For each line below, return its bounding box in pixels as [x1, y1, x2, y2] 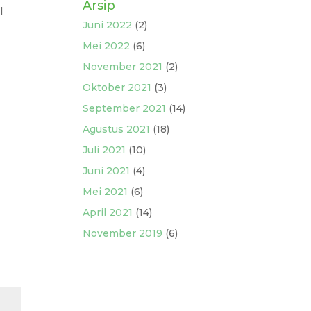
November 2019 [83, 227, 163, 239]
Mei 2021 [83, 185, 128, 198]
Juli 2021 [83, 144, 126, 156]
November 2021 [83, 60, 163, 73]
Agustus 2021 [83, 123, 151, 135]
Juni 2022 [83, 19, 133, 31]
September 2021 [83, 102, 167, 115]
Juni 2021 [83, 165, 131, 177]
